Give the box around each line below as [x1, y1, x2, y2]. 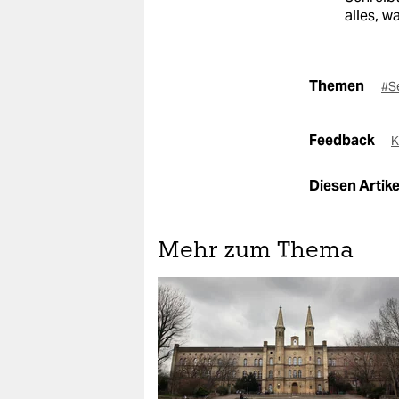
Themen [309, 77, 364, 96]
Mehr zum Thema [158, 240, 354, 264]
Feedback [309, 131, 378, 151]
